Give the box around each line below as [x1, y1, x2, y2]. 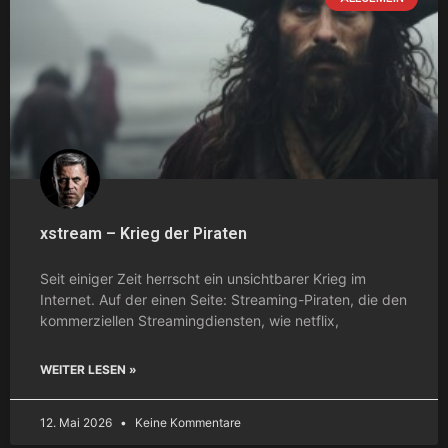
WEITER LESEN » [40, 361, 137, 377]
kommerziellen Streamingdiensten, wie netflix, [40, 311, 339, 329]
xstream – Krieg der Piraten [40, 223, 247, 243]
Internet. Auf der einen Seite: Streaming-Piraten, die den [40, 290, 407, 308]
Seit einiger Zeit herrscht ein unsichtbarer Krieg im [40, 269, 366, 287]
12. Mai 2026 [40, 414, 115, 430]
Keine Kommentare [132, 414, 241, 430]
